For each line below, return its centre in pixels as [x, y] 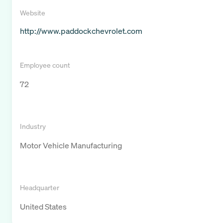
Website [33, 13]
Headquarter [40, 188]
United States [43, 207]
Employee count [45, 65]
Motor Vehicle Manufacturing [71, 146]
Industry [33, 126]
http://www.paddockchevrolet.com [81, 31]
